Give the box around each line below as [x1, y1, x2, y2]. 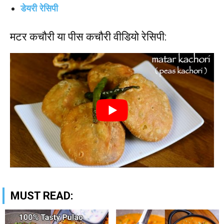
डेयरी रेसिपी [20, 2, 58, 13]
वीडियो [113, 30, 141, 43]
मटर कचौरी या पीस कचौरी [10, 30, 113, 43]
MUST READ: [10, 189, 73, 202]
